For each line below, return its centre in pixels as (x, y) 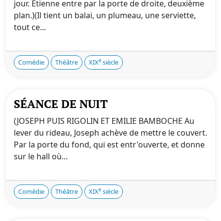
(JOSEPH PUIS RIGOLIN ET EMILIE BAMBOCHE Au (104, 121)
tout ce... (30, 27)
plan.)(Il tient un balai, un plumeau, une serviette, (105, 15)
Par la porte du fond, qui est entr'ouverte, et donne (109, 144)
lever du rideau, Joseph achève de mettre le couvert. (110, 132)
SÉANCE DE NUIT (61, 104)
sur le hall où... (41, 156)
